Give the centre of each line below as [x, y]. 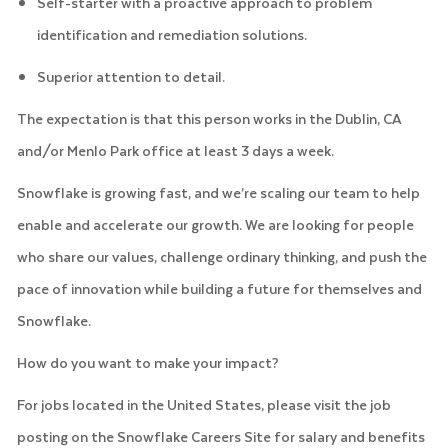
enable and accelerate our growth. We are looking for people [215, 224]
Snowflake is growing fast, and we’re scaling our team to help [218, 192]
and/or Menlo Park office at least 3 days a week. [175, 150]
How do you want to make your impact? [147, 362]
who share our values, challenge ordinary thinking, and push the [221, 256]
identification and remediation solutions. [171, 34]
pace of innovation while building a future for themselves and [219, 288]
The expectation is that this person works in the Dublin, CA [209, 118]
